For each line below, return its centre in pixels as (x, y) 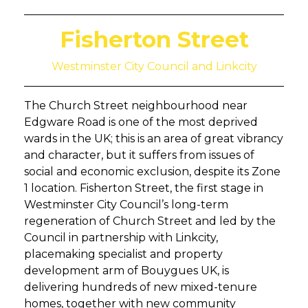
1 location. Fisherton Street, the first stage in (144, 188)
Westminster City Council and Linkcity (154, 67)
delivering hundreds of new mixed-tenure (141, 287)
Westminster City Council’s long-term (126, 205)
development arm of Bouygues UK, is (126, 271)
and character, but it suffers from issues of (139, 155)
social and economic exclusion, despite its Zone (152, 172)
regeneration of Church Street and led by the (150, 221)
